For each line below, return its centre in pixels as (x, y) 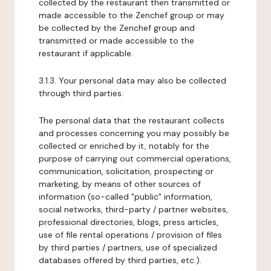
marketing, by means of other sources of (120, 184)
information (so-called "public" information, (126, 197)
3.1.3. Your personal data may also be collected (132, 80)
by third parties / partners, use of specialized (128, 247)
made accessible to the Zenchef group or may (132, 15)
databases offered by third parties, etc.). (120, 260)
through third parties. (81, 93)
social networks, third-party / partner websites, (133, 209)
